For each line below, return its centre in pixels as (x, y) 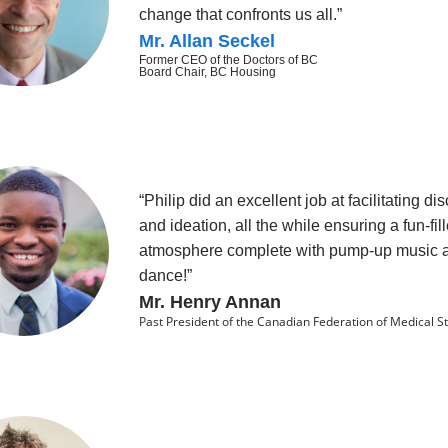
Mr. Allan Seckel (206, 40)
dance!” (165, 275)
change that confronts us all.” (240, 14)
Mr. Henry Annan (209, 301)
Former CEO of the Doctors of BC (228, 59)
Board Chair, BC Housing (207, 71)
